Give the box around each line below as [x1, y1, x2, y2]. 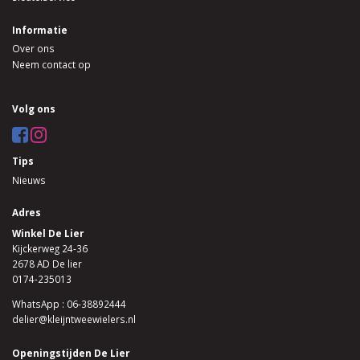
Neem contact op [12, 58, 91, 72]
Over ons [12, 42, 55, 55]
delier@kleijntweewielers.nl [12, 312, 136, 325]
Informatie [12, 22, 67, 36]
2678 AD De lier [12, 256, 82, 270]
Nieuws [12, 173, 46, 186]
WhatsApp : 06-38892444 [12, 297, 126, 310]
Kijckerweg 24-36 [12, 241, 88, 255]
